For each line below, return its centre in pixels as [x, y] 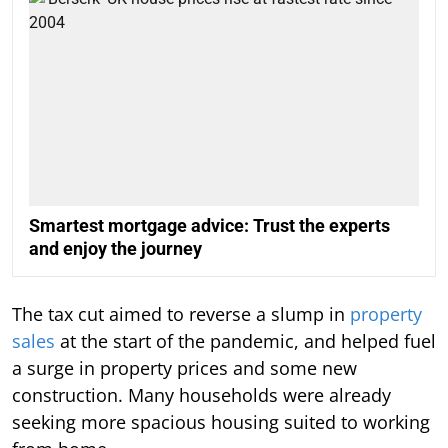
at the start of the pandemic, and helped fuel [245, 341]
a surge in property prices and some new [184, 368]
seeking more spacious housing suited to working [221, 422]
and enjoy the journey [115, 248]
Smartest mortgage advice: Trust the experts [209, 225]
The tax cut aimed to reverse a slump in [181, 314]
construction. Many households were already [201, 395]
